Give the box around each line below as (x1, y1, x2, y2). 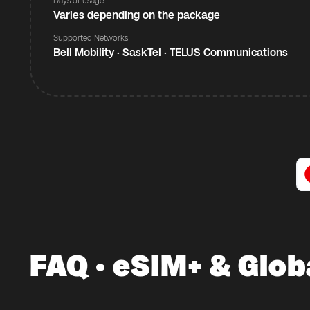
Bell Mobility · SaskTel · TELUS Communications (53, 46, 288, 59)
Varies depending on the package (53, 8, 220, 21)
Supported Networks (53, 33, 128, 43)
